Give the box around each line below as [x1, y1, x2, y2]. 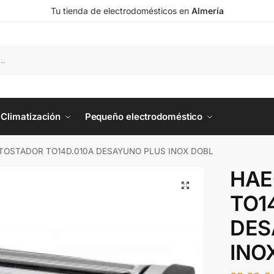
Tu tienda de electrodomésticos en [50, 6, 191, 16]
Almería [191, 6, 224, 16]
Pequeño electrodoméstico [84, 111, 203, 122]
